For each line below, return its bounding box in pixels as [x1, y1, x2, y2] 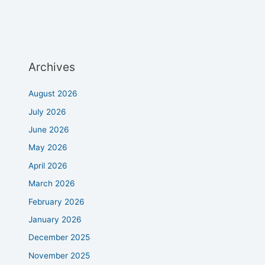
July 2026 [28, 106, 67, 117]
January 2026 [28, 215, 82, 225]
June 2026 [28, 124, 70, 134]
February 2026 [28, 196, 85, 206]
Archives [28, 59, 76, 74]
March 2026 [28, 179, 76, 189]
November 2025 [28, 250, 91, 260]
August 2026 [28, 89, 78, 99]
